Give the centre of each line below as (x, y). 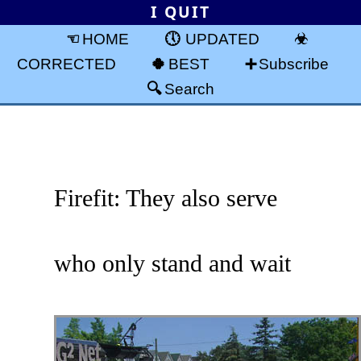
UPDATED (222, 38)
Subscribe (294, 63)
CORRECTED (66, 63)
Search (189, 88)
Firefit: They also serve (166, 197)
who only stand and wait (173, 263)
